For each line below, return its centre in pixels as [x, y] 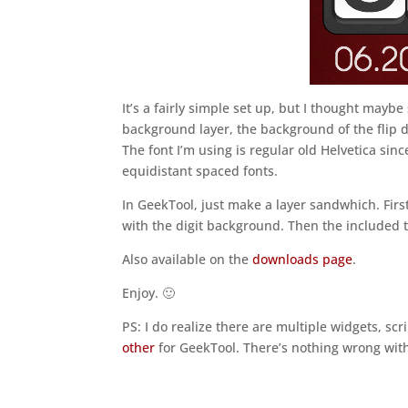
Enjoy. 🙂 [149, 293]
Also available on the [188, 259]
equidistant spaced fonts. [200, 171]
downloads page [303, 259]
